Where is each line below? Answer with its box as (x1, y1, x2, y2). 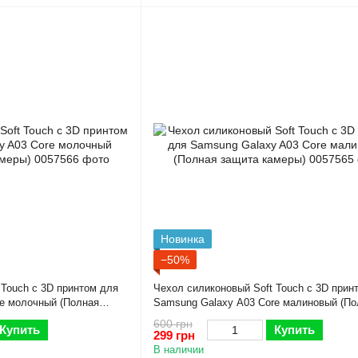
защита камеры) (153, 311, 231, 324)
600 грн (153, 316, 193, 330)
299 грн (153, 328, 195, 342)
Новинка (161, 233, 205, 246)
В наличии (153, 343, 204, 356)
